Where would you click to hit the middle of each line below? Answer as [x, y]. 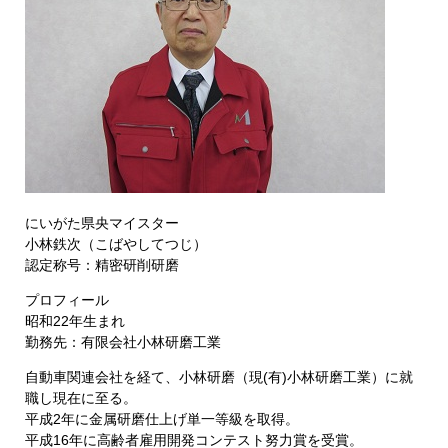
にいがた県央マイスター [102, 223]
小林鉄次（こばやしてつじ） [116, 244]
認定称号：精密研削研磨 [102, 265]
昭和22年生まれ [75, 321]
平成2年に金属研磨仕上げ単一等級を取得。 [162, 419]
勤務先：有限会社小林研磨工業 [123, 342]
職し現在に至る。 [81, 398]
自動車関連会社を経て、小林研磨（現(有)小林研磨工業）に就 [219, 377]
